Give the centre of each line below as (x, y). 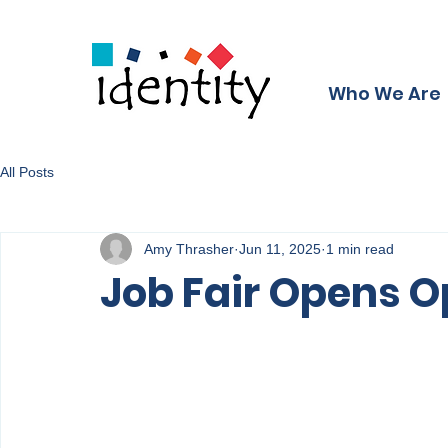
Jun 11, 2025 (280, 248)
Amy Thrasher (189, 248)
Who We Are (384, 93)
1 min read (360, 248)
